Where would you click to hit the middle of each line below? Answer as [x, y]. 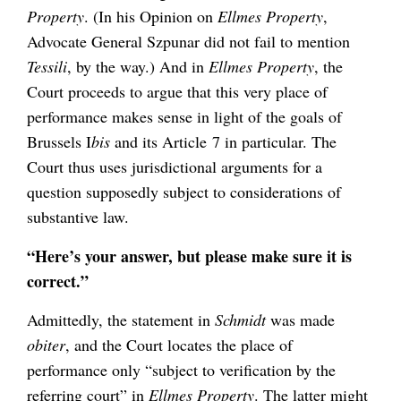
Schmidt [240, 319]
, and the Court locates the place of [179, 344]
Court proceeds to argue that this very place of [177, 92]
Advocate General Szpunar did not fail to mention [188, 42]
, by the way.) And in [138, 67]
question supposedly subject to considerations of [184, 192]
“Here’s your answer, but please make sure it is [189, 256]
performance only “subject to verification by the [181, 369]
